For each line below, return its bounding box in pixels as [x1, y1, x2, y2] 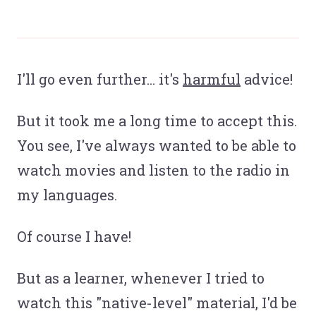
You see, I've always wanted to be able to [17, 135, 296, 154]
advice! [241, 69, 293, 88]
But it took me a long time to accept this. [17, 111, 297, 130]
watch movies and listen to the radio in [17, 160, 290, 179]
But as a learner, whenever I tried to [17, 268, 265, 287]
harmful [183, 69, 241, 88]
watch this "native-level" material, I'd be [17, 293, 297, 312]
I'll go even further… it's [17, 69, 183, 88]
